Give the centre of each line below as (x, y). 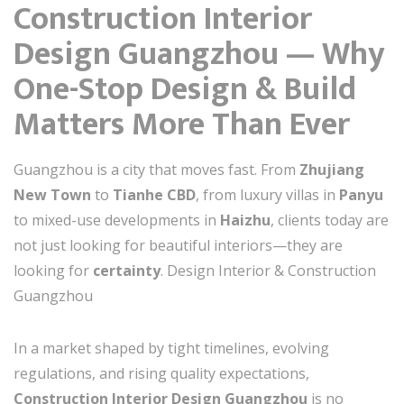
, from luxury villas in (267, 194)
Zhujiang (332, 169)
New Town (52, 194)
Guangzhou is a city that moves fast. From (156, 169)
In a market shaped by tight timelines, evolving (171, 348)
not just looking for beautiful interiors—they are (178, 245)
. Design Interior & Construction (268, 270)
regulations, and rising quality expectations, (161, 373)
